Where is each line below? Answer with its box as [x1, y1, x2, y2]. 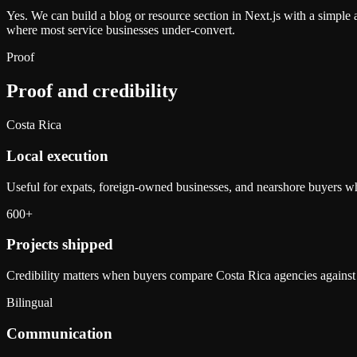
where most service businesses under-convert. [6, 23, 235, 37]
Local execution [6, 147, 108, 164]
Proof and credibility [6, 80, 178, 102]
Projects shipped [6, 236, 113, 253]
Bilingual [6, 296, 53, 310]
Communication [6, 324, 112, 342]
